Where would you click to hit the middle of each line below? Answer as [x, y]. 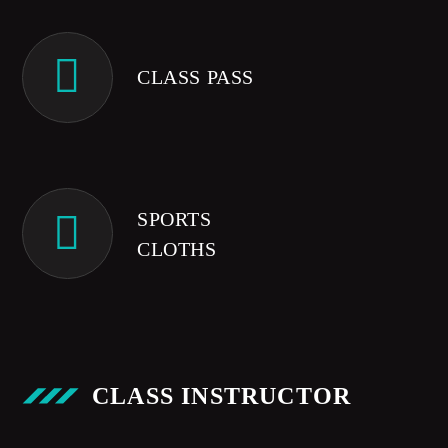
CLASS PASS [195, 77]
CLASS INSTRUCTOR [222, 395]
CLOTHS [176, 248]
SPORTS [174, 218]
